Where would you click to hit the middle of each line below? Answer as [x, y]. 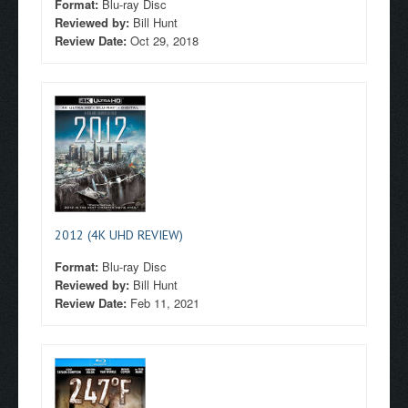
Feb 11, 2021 [165, 303]
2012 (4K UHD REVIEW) [119, 235]
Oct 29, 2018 [164, 41]
